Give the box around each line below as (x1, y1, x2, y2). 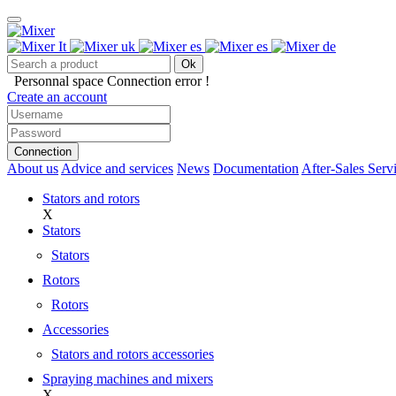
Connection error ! (107, 73, 209, 88)
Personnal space (14, 73, 103, 88)
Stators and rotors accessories (51, 346, 214, 362)
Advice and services (61, 161, 173, 176)
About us (7, 161, 58, 176)
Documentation (213, 161, 299, 176)
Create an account (7, 89, 107, 104)
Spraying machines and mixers (42, 371, 213, 386)
